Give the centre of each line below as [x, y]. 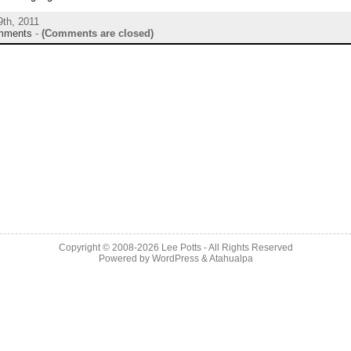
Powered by [125, 259]
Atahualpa [231, 259]
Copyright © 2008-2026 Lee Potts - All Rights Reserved [175, 248]
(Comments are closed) [98, 33]
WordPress [175, 259]
